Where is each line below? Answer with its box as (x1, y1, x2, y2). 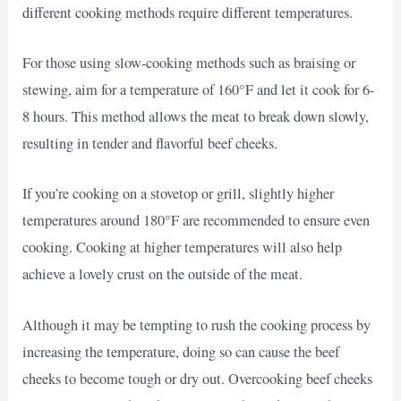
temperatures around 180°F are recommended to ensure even (22, 210, 371, 231)
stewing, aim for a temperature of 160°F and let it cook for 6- (22, 80, 375, 100)
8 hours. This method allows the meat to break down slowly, (22, 107, 370, 127)
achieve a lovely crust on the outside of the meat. (22, 264, 303, 285)
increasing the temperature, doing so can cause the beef (22, 341, 340, 362)
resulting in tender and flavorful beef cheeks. (22, 133, 278, 154)
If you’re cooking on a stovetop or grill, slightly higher (22, 183, 335, 204)
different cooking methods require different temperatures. (22, 2, 354, 22)
